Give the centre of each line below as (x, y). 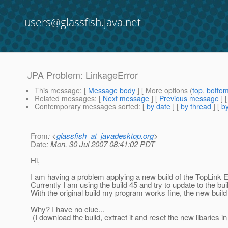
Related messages (65, 98)
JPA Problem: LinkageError (83, 75)
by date (159, 107)
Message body (112, 90)
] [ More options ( (164, 90)
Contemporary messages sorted (87, 107)
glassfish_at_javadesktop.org (105, 136)
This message (57, 90)
